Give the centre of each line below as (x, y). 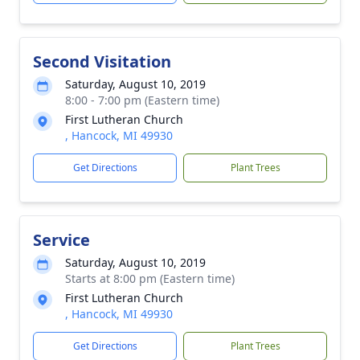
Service (61, 240)
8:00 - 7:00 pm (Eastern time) (142, 100)
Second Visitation (102, 61)
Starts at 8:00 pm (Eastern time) (150, 278)
